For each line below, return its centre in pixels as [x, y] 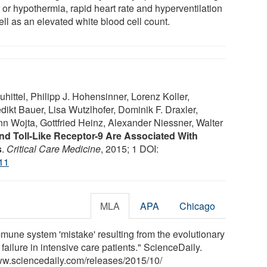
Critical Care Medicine [54, 148]
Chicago [198, 206]
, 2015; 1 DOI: [130, 148]
